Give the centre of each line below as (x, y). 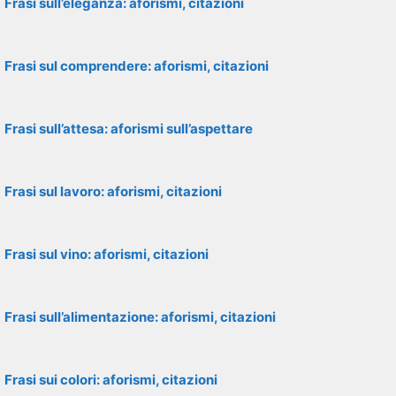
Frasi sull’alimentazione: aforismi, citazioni (140, 317)
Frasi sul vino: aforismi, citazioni (107, 254)
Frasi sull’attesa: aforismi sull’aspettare (129, 129)
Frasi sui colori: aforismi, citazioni (111, 380)
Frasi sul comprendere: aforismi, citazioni (137, 66)
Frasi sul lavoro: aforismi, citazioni (113, 191)
